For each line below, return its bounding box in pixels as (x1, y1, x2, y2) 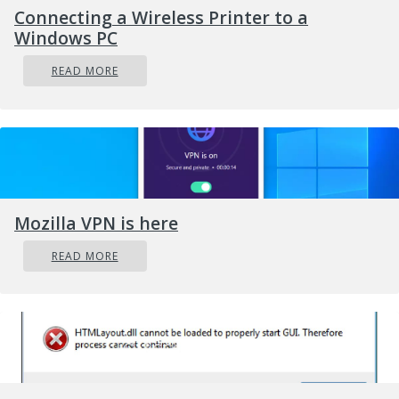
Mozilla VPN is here (14, 210, 178, 235)
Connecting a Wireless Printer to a (14, 4, 308, 29)
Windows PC (14, 25, 118, 50)
